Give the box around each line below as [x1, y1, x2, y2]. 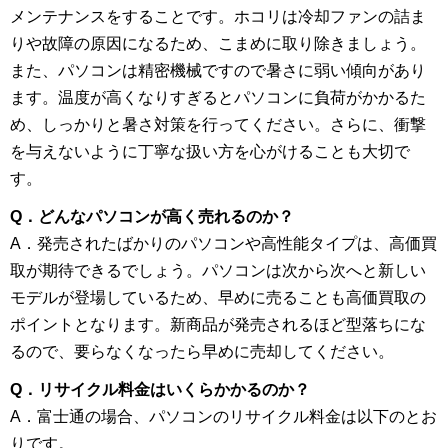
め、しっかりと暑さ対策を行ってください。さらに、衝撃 [10, 115, 426, 133]
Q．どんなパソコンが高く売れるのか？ [10, 207, 294, 225]
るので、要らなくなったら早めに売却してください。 [10, 342, 394, 360]
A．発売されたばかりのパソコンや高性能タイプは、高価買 [10, 234, 437, 252]
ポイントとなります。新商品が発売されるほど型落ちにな [10, 315, 426, 333]
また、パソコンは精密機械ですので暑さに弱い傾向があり [10, 61, 426, 79]
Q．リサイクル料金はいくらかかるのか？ [10, 381, 310, 399]
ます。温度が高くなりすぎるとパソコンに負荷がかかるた [10, 88, 426, 106]
